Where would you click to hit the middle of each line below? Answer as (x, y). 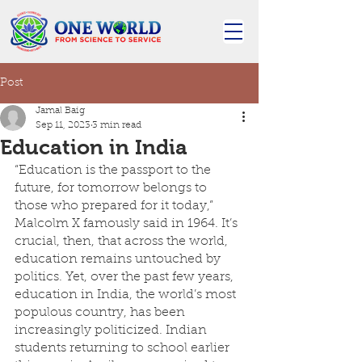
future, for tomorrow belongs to (112, 188)
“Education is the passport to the (114, 170)
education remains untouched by (119, 259)
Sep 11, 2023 (63, 125)
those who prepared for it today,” (116, 206)
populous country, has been (101, 313)
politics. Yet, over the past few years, (126, 277)
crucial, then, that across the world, (123, 242)
